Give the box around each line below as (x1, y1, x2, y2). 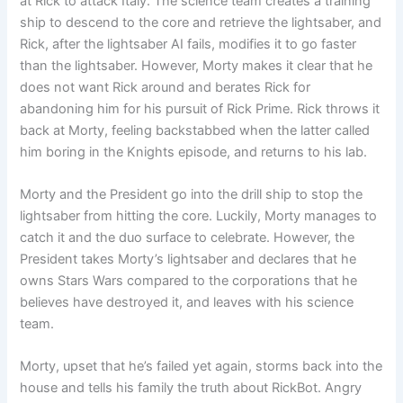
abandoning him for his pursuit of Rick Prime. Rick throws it (20, 100, 381, 117)
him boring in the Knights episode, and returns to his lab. (20, 143, 368, 160)
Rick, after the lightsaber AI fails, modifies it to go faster (20, 35, 357, 52)
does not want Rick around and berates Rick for (20, 78, 311, 95)
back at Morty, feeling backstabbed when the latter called (20, 121, 371, 139)
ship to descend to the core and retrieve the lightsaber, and (20, 13, 382, 31)
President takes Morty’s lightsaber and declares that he (20, 251, 357, 268)
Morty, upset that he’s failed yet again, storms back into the (20, 358, 383, 375)
